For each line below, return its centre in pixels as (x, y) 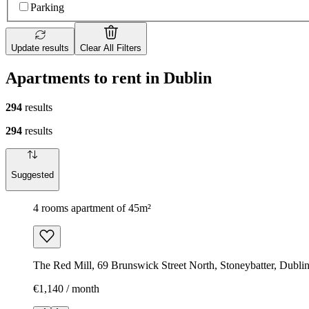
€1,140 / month (66, 289)
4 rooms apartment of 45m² (92, 208)
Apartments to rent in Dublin (109, 78)
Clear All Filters (111, 48)
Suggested (32, 175)
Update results (40, 48)
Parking (47, 7)
